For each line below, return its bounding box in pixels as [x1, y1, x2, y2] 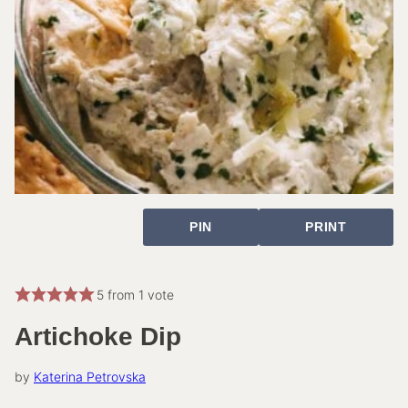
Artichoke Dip [15, 321, 181, 351]
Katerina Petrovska [34, 368, 146, 384]
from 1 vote [103, 286, 174, 302]
